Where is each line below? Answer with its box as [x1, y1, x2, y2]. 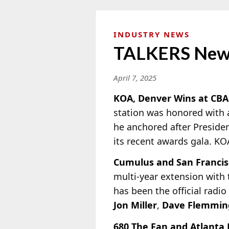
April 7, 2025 [113, 72, 156, 83]
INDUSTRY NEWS [113, 29, 190, 39]
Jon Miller [113, 199, 157, 212]
